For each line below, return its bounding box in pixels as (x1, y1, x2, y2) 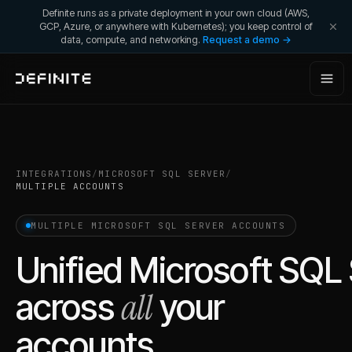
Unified (16, 249, 129, 291)
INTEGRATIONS (16, 168, 93, 179)
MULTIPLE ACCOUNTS (16, 181, 124, 192)
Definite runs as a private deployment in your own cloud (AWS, (42, 7, 310, 19)
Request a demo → (203, 34, 291, 46)
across (16, 286, 114, 328)
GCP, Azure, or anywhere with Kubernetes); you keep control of (39, 20, 313, 32)
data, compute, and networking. (60, 34, 200, 46)
